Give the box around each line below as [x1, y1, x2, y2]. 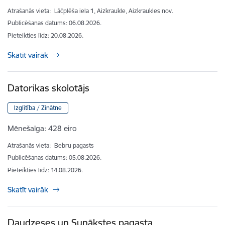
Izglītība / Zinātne [14, 104, 62, 112]
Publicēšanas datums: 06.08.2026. [8, 19, 101, 27]
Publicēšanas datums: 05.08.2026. [8, 153, 101, 161]
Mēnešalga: [8, 124, 46, 134]
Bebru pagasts [54, 141, 94, 149]
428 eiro [48, 124, 77, 134]
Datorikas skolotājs [8, 81, 89, 94]
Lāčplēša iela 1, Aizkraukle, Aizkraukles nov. [54, 7, 173, 15]
